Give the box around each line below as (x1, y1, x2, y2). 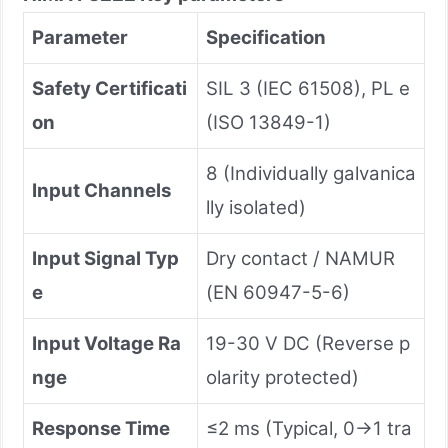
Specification (206, 25, 326, 49)
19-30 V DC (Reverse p (206, 331, 410, 355)
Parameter (32, 25, 128, 49)
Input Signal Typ (32, 246, 179, 270)
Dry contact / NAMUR (206, 246, 395, 270)
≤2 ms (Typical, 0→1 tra (206, 416, 412, 440)
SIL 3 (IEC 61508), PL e (206, 76, 410, 100)
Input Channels (32, 178, 171, 202)
